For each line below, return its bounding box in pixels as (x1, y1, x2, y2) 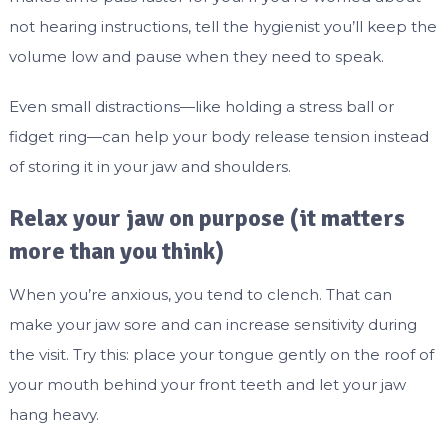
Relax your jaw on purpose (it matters (8, 203, 405, 234)
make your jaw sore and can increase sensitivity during (8, 315, 417, 335)
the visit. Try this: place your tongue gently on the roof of (8, 345, 434, 365)
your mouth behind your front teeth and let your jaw (8, 375, 406, 395)
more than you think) (8, 236, 224, 267)
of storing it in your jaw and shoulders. (8, 157, 291, 177)
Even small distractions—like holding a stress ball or (8, 97, 394, 117)
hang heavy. (8, 405, 99, 425)
